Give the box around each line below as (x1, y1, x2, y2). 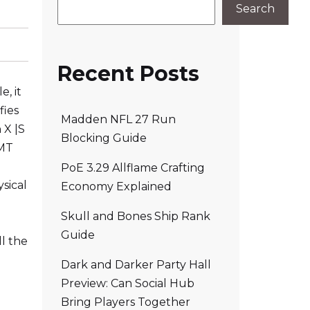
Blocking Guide (61, 131, 147, 145)
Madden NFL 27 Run (61, 112, 176, 126)
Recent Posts (57, 61, 199, 86)
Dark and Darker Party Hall (61, 257, 211, 271)
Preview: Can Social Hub (61, 276, 194, 290)
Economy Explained (61, 179, 172, 193)
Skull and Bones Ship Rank (61, 209, 210, 223)
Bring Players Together (61, 295, 190, 309)
